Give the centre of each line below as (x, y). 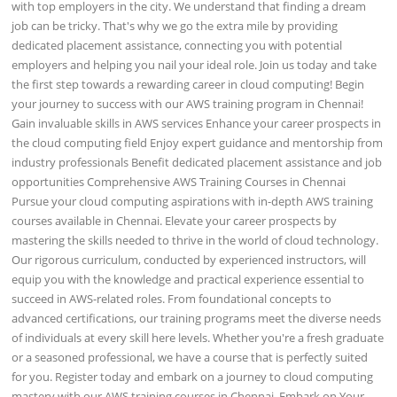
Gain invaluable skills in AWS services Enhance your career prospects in (197, 123)
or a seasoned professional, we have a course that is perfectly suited (190, 357)
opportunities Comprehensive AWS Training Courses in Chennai (179, 181)
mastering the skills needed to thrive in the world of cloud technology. (195, 240)
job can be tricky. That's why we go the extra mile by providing (175, 25)
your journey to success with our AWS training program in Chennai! (188, 103)
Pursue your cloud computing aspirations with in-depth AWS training (193, 201)
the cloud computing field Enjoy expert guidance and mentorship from (198, 142)
